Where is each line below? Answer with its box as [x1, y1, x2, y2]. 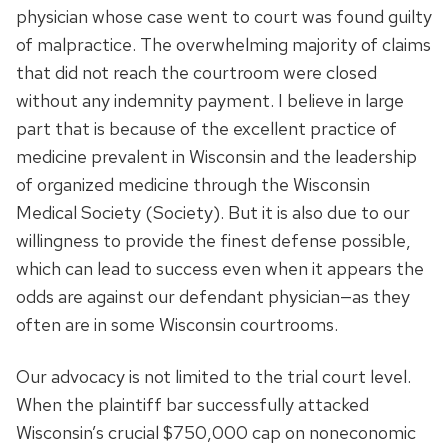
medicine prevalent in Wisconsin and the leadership [16, 144, 417, 168]
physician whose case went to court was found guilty [16, 4, 432, 28]
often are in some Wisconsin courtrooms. [16, 312, 338, 336]
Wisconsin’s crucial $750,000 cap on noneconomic [16, 420, 416, 444]
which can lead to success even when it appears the [16, 256, 424, 280]
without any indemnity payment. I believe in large [16, 88, 404, 112]
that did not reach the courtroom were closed [16, 60, 377, 84]
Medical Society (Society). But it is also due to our [16, 200, 410, 224]
